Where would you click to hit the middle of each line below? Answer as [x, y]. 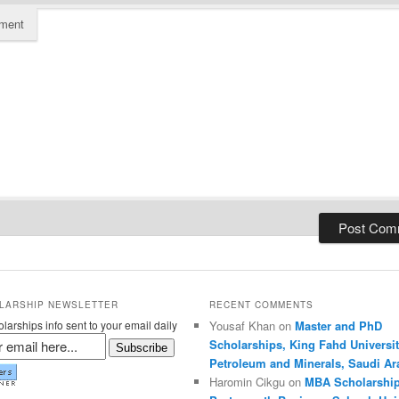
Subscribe [142, 347]
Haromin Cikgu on [256, 381]
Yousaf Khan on [252, 325]
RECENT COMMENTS [261, 304]
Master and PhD [338, 325]
